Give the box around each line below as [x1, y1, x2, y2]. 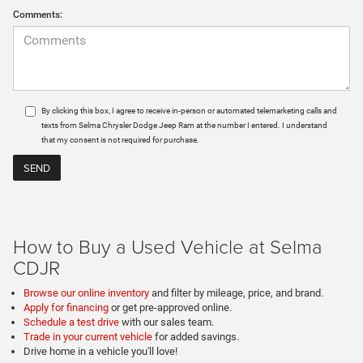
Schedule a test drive [23, 316, 122, 329]
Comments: [13, 9, 62, 21]
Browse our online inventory [23, 287, 152, 300]
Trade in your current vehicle [23, 331, 155, 344]
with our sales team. [122, 316, 214, 329]
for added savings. [155, 331, 239, 344]
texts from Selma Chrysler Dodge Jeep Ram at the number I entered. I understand [41, 121, 327, 130]
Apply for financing [23, 301, 111, 314]
